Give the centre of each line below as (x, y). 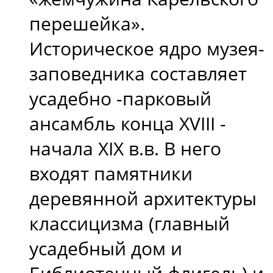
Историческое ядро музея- (147, 48)
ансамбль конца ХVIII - (128, 123)
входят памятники (111, 173)
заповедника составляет (138, 73)
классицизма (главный (129, 223)
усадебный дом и (106, 248)
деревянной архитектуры (143, 198)
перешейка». (87, 23)
